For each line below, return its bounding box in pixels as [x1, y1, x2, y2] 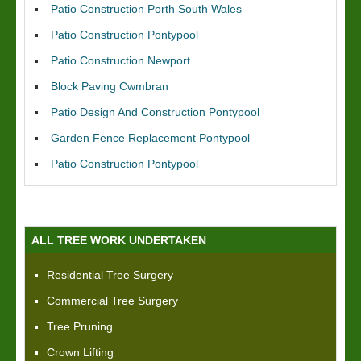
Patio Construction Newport [51, 54, 190, 67]
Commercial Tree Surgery [47, 294, 178, 307]
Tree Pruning [47, 320, 113, 333]
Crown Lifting [47, 346, 114, 359]
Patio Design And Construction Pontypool [51, 106, 259, 118]
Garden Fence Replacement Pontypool [51, 131, 250, 144]
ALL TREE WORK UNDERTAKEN [31, 234, 206, 247]
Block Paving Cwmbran [51, 80, 168, 93]
